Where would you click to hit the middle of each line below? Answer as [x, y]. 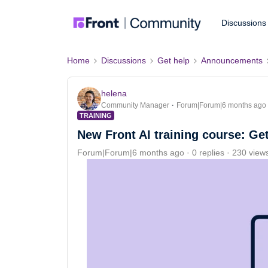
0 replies [208, 153]
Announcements [232, 60]
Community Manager [135, 105]
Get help [173, 60]
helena [114, 93]
